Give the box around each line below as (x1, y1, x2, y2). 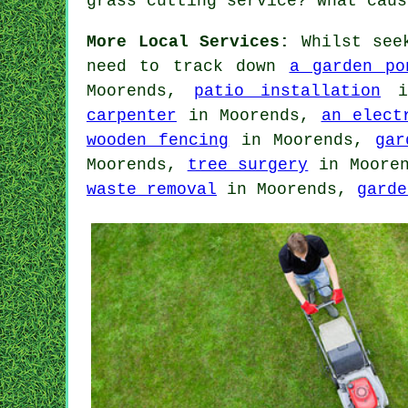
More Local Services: (87, 32, 290, 51)
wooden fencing (87, 130, 229, 149)
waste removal (87, 179, 217, 199)
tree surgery (187, 155, 309, 174)
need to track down (87, 56, 290, 76)
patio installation (193, 81, 382, 100)
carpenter (87, 106, 177, 125)
